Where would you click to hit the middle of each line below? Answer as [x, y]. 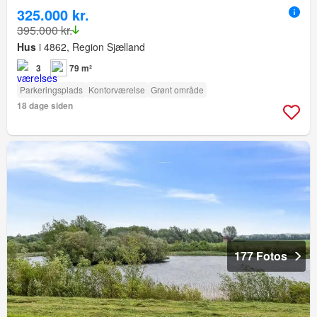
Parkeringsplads [51, 89]
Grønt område [177, 89]
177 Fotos [261, 255]
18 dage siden [45, 105]
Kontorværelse [117, 89]
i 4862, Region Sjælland [91, 46]
